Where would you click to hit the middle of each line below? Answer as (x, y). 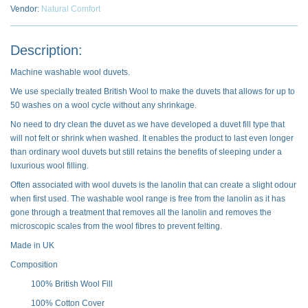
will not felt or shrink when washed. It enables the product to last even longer (152, 138)
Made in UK (32, 245)
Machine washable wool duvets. (70, 72)
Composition (34, 265)
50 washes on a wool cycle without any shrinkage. (103, 105)
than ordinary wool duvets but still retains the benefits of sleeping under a (146, 152)
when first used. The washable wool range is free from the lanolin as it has (148, 199)
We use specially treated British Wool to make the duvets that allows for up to (153, 91)
